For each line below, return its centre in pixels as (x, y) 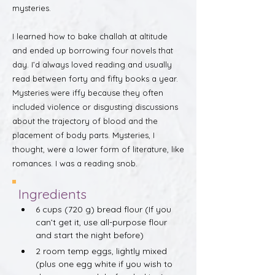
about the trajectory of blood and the (85, 121)
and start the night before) (90, 235)
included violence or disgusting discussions (95, 107)
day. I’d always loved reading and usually (92, 64)
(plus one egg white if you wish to (105, 264)
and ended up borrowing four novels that (93, 50)
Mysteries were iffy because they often (88, 93)
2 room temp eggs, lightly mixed (103, 251)
